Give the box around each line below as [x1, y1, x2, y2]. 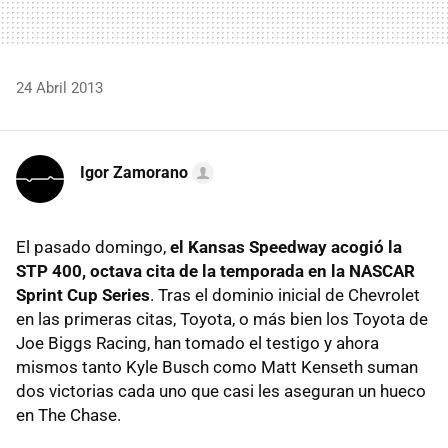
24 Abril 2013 [16, 78, 103, 97]
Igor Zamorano [80, 162, 188, 182]
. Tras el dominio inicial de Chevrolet [150, 284, 420, 305]
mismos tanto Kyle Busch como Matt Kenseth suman [16, 356, 418, 377]
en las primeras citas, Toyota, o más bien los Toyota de [16, 308, 428, 329]
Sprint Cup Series [16, 284, 150, 305]
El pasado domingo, [16, 236, 170, 257]
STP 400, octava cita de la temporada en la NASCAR [16, 260, 415, 281]
